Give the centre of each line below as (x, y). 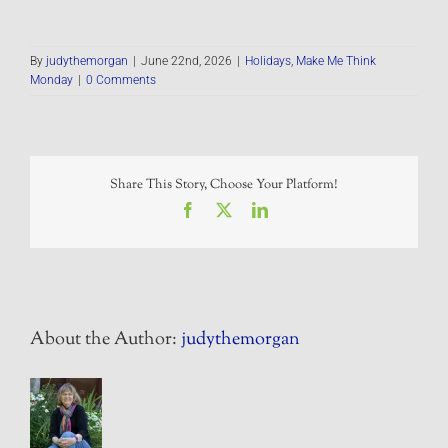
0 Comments (121, 80)
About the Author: (105, 339)
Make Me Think (336, 61)
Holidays (268, 61)
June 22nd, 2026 (186, 61)
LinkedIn (296, 208)
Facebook (226, 208)
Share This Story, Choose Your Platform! (224, 185)
